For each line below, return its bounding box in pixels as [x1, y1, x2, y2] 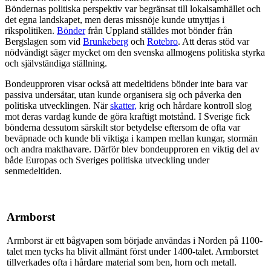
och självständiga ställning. [5, 58, 109, 69]
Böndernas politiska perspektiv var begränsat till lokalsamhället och [5, 4, 261, 15]
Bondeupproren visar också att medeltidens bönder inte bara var [5, 79, 247, 90]
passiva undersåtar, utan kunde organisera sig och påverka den [5, 90, 241, 100]
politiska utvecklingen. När [5, 100, 110, 111]
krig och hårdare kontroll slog [137, 100, 252, 111]
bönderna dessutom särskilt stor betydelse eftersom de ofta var [5, 122, 240, 133]
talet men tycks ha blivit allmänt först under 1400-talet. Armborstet [7, 246, 258, 256]
